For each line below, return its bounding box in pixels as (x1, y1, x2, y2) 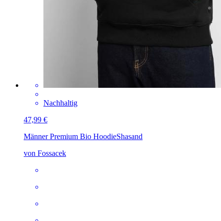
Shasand (116, 132, 143, 141)
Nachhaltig (43, 99, 77, 108)
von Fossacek (24, 149, 66, 158)
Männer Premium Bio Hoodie (24, 132, 116, 141)
